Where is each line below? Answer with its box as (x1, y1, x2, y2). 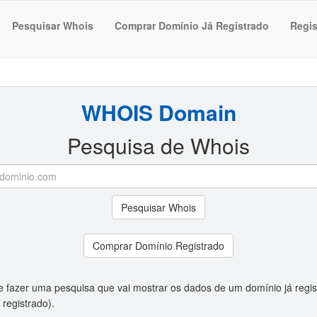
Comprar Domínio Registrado (93, 238, 224, 253)
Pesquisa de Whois (67, 130, 250, 161)
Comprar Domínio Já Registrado (115, 18, 269, 33)
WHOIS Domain (81, 97, 236, 127)
